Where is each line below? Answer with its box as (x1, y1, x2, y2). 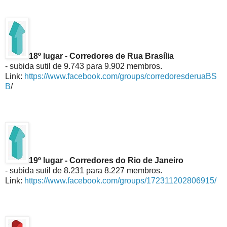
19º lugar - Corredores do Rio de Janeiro (29, 156, 183, 165)
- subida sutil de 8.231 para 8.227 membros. (5, 166, 162, 175)
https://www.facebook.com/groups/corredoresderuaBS (24, 71, 217, 81)
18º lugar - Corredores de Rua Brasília (29, 51, 174, 60)
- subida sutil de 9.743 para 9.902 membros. (5, 61, 162, 70)
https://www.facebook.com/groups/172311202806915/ (24, 176, 216, 185)
